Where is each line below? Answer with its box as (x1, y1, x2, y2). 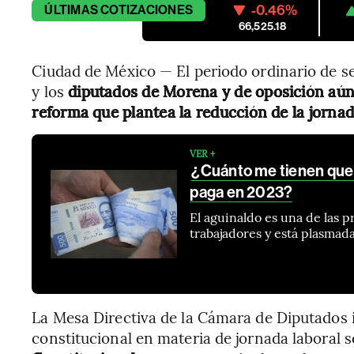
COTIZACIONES (100, 2, 194, 17)
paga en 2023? (190, 183, 293, 201)
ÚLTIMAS (44, 2, 98, 17)
